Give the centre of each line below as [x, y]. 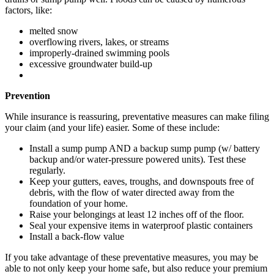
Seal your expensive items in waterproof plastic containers [141, 225]
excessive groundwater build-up [91, 64]
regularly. [47, 170]
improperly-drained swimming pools [99, 53]
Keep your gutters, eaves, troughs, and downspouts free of [142, 181]
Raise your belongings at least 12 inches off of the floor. [137, 214]
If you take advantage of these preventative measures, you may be [131, 257]
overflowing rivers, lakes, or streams [99, 42]
